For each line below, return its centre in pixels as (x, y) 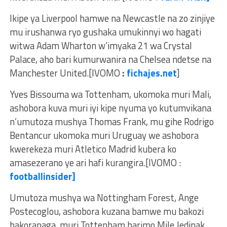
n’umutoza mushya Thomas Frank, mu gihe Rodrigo (111, 122)
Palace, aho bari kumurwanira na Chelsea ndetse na (110, 60)
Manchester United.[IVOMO (66, 73)
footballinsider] (42, 177)
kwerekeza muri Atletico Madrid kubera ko (93, 149)
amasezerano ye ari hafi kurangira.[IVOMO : (95, 163)
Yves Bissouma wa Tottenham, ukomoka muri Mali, (110, 94)
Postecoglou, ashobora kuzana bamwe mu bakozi (106, 212)
